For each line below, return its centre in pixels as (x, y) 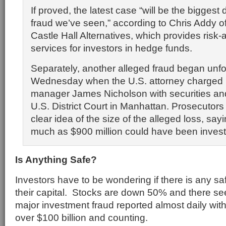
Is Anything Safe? (56, 159)
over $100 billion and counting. (81, 217)
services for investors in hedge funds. (111, 48)
